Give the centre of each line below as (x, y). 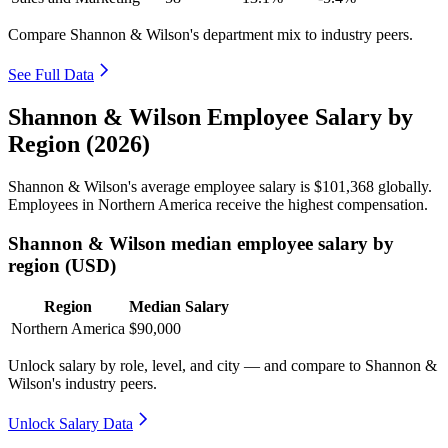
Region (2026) (79, 143)
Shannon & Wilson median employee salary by (201, 243)
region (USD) (62, 265)
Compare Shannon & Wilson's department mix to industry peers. (210, 35)
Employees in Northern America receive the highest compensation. (218, 204)
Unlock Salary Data (70, 424)
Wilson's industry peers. (82, 384)
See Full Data (51, 75)
